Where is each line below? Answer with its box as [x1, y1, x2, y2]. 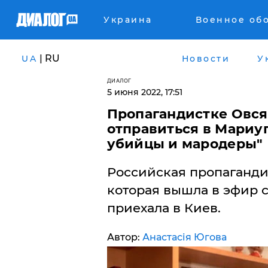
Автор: [106, 232, 142, 243]
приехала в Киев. [106, 200, 221, 215]
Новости [181, 53, 230, 64]
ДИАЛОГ [106, 77, 132, 84]
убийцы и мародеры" [106, 136, 263, 152]
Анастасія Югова [142, 232, 227, 243]
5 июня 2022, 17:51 [106, 87, 182, 98]
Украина [103, 14, 153, 25]
